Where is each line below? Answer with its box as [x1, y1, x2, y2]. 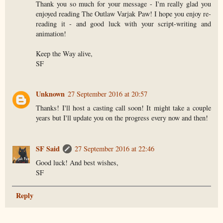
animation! [36, 28, 67, 38]
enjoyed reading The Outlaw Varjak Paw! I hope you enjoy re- [36, 8, 211, 18]
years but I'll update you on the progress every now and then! [36, 113, 209, 123]
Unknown [36, 89, 65, 100]
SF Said [36, 143, 60, 154]
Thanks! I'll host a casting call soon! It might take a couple [36, 103, 211, 113]
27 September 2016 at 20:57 [68, 89, 148, 99]
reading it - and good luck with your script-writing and [36, 18, 211, 28]
